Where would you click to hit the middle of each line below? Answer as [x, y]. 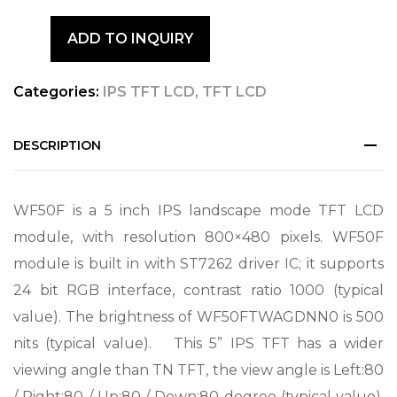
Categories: [56, 92]
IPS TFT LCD [149, 92]
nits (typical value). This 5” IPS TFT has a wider [198, 343]
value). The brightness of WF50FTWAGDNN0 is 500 [198, 317]
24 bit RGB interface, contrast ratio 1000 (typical [198, 290]
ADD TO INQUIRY [130, 39]
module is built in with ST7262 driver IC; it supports [198, 264]
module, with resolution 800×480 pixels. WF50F [198, 237]
